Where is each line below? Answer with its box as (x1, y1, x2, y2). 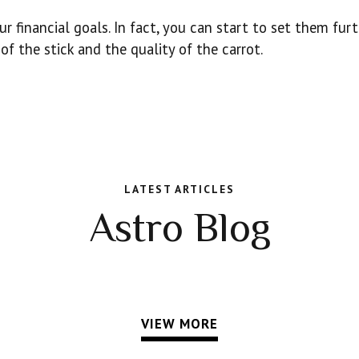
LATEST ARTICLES (124, 181, 235, 196)
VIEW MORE (141, 315, 218, 333)
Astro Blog (88, 204, 271, 251)
